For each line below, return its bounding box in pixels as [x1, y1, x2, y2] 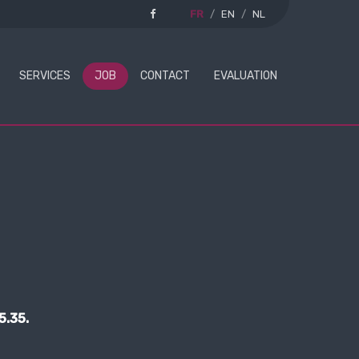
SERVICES [19, 69, 71, 83]
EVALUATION [214, 69, 277, 83]
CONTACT [140, 69, 190, 83]
